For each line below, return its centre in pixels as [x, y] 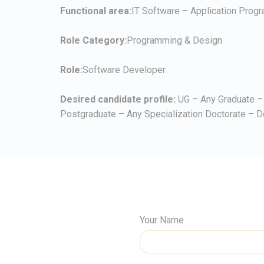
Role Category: [93, 40]
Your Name [162, 220]
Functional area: [96, 11]
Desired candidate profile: [118, 99]
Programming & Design [174, 40]
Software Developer [124, 70]
